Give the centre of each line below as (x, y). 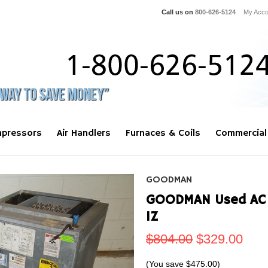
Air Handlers (84, 133)
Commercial (241, 133)
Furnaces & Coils (163, 133)
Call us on (178, 12)
